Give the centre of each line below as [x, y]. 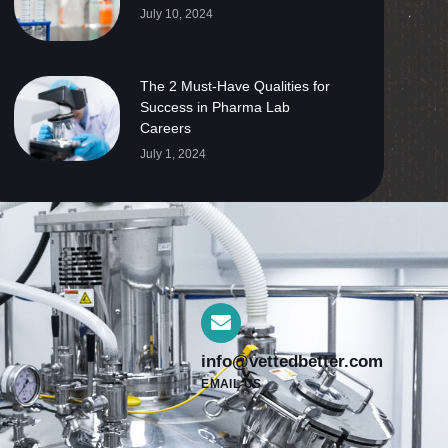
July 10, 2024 [176, 13]
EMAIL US [231, 384]
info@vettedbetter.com [292, 362]
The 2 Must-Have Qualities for [234, 86]
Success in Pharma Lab [214, 107]
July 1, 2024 [172, 154]
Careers [165, 128]
